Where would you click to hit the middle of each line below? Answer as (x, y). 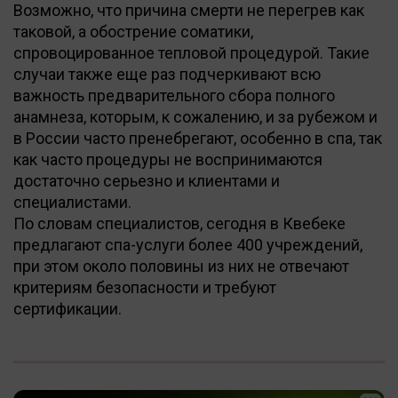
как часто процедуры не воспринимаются (168, 159)
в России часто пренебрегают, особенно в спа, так (198, 138)
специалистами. (72, 202)
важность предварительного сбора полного (174, 95)
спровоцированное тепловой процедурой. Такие (191, 52)
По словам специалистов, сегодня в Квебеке (179, 223)
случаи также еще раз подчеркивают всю (167, 74)
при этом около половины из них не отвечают (181, 266)
